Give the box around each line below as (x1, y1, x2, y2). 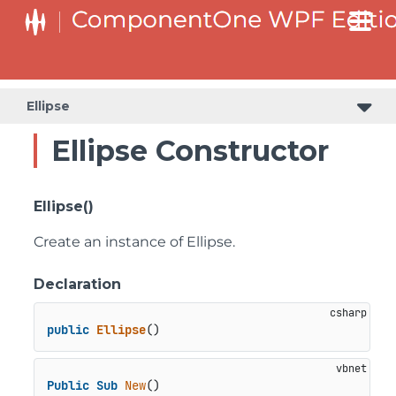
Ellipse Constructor (51, 133, 329, 168)
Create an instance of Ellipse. (34, 233, 235, 250)
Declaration (34, 276, 121, 293)
